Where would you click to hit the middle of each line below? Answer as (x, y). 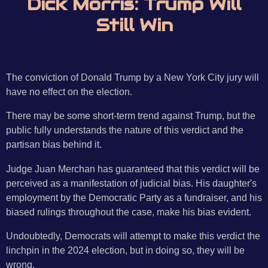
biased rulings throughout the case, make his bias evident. (129, 211)
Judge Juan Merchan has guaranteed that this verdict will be (133, 168)
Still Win (134, 25)
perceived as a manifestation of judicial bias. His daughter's (131, 183)
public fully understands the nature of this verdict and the (125, 130)
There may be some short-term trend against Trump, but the (131, 116)
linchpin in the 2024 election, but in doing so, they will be (125, 250)
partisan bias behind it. (54, 144)
